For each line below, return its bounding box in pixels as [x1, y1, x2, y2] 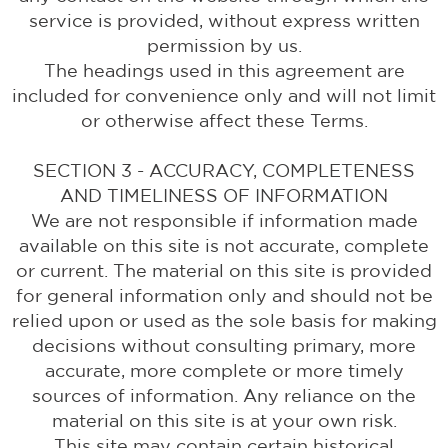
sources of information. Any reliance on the [32, 385, 416, 406]
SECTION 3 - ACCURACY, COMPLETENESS [33, 160, 415, 181]
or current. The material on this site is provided [16, 260, 432, 281]
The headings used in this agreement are [43, 60, 405, 81]
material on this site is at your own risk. [51, 410, 397, 431]
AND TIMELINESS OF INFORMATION [60, 185, 388, 206]
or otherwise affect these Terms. [80, 110, 368, 131]
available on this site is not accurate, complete [19, 235, 429, 256]
